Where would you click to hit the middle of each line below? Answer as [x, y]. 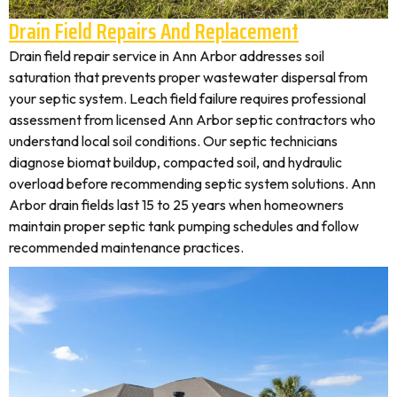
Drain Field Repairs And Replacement [154, 31]
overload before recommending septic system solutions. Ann [192, 183]
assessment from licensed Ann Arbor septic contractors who [192, 120]
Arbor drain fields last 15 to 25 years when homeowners [176, 205]
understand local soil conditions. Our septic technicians [173, 141]
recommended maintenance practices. [126, 247]
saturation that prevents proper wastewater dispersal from [188, 77]
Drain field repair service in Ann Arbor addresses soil [167, 56]
